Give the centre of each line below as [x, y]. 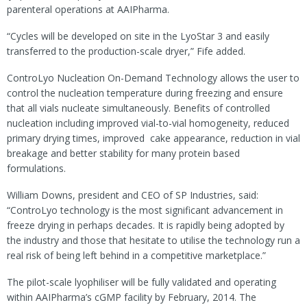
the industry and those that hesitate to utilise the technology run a [153, 240]
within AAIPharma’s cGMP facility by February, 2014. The [132, 297]
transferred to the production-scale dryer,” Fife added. [127, 51]
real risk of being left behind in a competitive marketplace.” [138, 255]
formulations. [36, 168]
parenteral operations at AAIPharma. [88, 9]
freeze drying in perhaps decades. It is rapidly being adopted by [146, 225]
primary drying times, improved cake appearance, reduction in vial [153, 138]
